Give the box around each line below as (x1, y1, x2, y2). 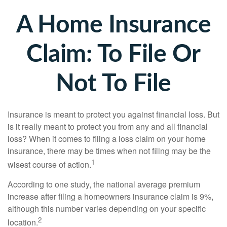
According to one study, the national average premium (8, 178, 200, 191)
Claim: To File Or (26, 42, 201, 66)
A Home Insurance (16, 13, 211, 37)
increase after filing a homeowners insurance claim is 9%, (8, 191, 213, 203)
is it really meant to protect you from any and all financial (8, 121, 208, 132)
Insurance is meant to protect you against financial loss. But (8, 108, 219, 120)
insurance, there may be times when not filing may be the (8, 145, 211, 157)
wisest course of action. (8, 159, 91, 171)
